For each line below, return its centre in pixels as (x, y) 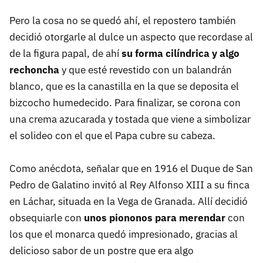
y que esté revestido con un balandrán (146, 70)
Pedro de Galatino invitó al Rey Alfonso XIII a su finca (129, 185)
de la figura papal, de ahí (65, 53)
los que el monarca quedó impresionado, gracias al (124, 234)
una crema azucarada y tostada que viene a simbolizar (130, 119)
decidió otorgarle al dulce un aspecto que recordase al (131, 37)
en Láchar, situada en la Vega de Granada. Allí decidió (129, 201)
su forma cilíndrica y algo (181, 53)
